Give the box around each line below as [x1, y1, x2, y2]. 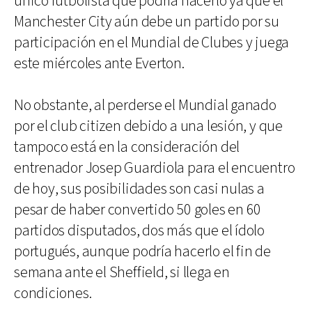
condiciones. [14, 283, 92, 304]
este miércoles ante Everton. [14, 53, 185, 74]
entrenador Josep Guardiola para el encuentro [14, 157, 295, 178]
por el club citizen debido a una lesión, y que [14, 116, 283, 136]
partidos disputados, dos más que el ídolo [14, 220, 265, 241]
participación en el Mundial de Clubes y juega [14, 32, 290, 53]
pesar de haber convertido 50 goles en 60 [14, 199, 262, 220]
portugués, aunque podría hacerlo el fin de [14, 241, 271, 262]
